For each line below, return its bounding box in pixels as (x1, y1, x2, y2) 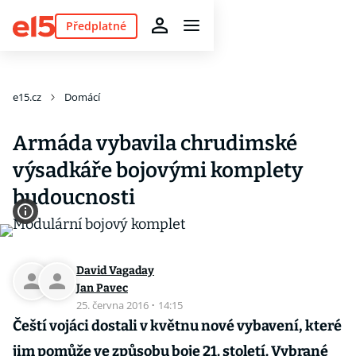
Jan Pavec (76, 281, 128, 295)
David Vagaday (76, 264, 154, 277)
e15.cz (13, 90, 41, 104)
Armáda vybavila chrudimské (13, 131, 297, 156)
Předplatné (65, 17, 126, 33)
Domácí (64, 90, 100, 104)
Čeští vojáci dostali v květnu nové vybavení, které (13, 317, 342, 335)
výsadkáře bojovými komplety (13, 158, 303, 183)
